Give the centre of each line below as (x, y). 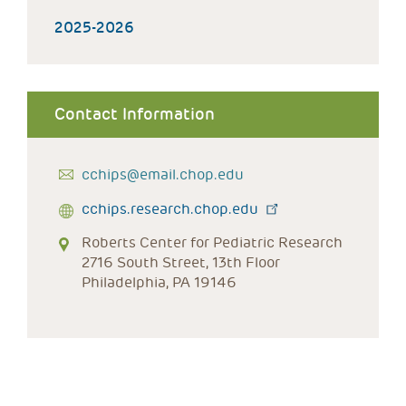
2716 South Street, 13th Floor (181, 262)
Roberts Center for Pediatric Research (212, 242)
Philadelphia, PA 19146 (159, 282)
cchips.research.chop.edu (170, 209)
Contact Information (135, 114)
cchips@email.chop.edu (163, 174)
